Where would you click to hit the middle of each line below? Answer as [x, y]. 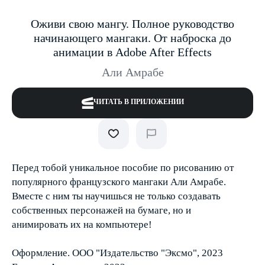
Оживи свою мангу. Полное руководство [132, 24]
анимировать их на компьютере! [82, 224]
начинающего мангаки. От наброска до [132, 38]
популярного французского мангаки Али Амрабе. [119, 182]
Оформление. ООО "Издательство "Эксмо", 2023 [117, 253]
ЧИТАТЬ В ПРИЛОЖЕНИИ [138, 102]
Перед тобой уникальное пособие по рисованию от [123, 168]
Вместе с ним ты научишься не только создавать [116, 196]
